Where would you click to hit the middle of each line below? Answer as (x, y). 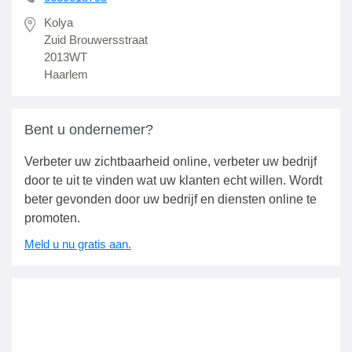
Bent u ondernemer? (89, 130)
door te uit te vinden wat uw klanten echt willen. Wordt (173, 180)
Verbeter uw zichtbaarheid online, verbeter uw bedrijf (170, 161)
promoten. (52, 218)
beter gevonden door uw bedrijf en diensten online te (170, 199)
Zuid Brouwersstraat (96, 40)
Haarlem (66, 74)
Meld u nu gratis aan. (78, 244)
